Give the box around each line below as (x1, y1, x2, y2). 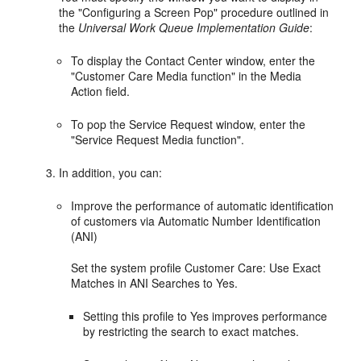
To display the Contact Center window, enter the (71, 52, 316, 68)
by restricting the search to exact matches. (83, 322, 300, 339)
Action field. (71, 82, 131, 99)
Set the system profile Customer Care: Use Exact (71, 259, 322, 276)
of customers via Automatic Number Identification (71, 212, 322, 229)
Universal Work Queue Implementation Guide (78, 19, 310, 35)
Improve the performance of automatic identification (71, 197, 334, 214)
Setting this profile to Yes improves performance (83, 307, 328, 324)
